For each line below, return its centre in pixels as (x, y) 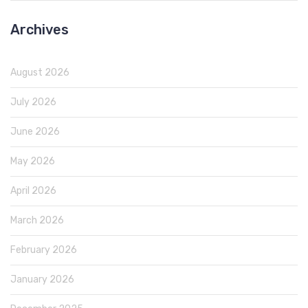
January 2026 (42, 279)
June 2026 (35, 131)
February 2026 (44, 250)
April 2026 (33, 190)
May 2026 (33, 161)
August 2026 (40, 72)
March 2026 (37, 220)
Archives (40, 29)
